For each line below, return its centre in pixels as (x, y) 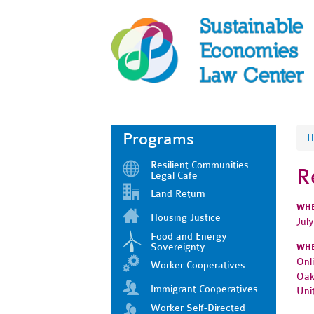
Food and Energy (189, 236)
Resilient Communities (200, 165)
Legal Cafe (174, 175)
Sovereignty (178, 247)
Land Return (178, 193)
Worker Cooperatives (198, 265)
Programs (158, 139)
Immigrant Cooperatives (204, 289)
